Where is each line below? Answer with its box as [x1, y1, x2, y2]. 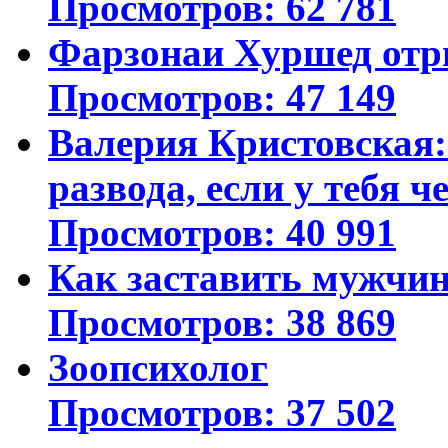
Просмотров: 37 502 [48, 390, 396, 434]
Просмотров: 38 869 [48, 300, 396, 344]
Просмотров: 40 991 [48, 210, 396, 254]
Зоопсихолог [48, 345, 268, 389]
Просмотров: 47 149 [48, 75, 396, 119]
